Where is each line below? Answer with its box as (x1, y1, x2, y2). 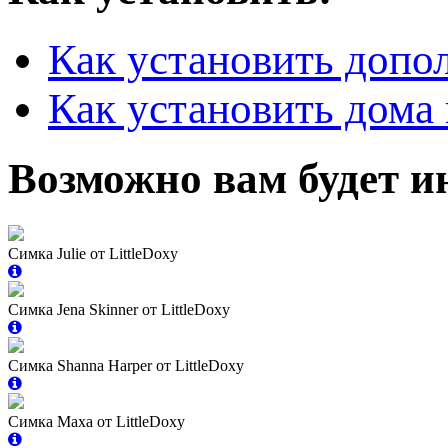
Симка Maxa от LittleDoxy (8, 412, 185, 430)
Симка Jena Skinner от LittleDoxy (8, 300, 230, 318)
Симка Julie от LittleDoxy (8, 244, 178, 262)
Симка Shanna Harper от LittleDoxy (8, 356, 244, 374)
